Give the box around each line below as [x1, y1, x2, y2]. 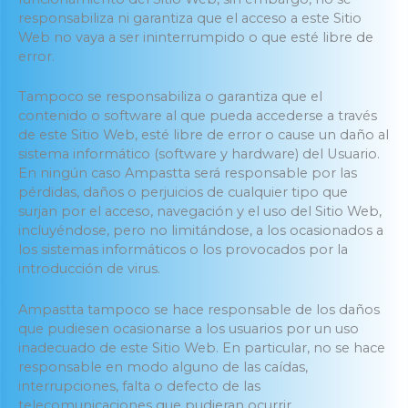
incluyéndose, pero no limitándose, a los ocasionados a [18, 222, 383, 240]
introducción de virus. [18, 260, 160, 278]
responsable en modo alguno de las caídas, [18, 358, 308, 375]
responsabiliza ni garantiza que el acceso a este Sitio [18, 9, 362, 26]
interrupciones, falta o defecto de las [18, 377, 260, 394]
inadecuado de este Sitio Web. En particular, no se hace [18, 339, 385, 356]
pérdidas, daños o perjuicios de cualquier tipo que [18, 184, 348, 201]
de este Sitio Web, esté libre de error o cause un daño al [18, 127, 389, 144]
